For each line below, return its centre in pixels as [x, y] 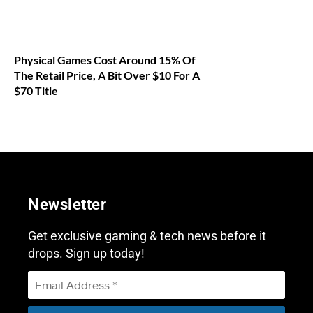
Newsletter [67, 204]
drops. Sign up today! [86, 253]
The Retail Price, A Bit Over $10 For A [107, 75]
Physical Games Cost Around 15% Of [105, 59]
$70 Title [36, 90]
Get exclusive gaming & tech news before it [147, 235]
